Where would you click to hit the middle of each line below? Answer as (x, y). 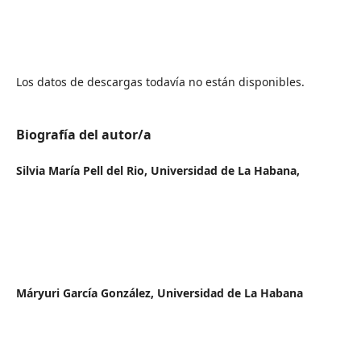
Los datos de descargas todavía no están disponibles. (160, 81)
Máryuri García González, (86, 293)
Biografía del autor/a (83, 134)
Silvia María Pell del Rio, (83, 170)
